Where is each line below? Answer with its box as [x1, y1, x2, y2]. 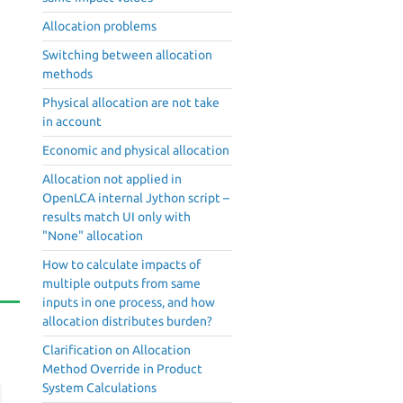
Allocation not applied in [42, 172, 182, 187]
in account [42, 114, 102, 130]
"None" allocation [42, 228, 143, 244]
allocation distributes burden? [42, 314, 212, 329]
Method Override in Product [42, 362, 202, 377]
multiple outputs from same [42, 276, 201, 291]
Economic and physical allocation [42, 143, 229, 158]
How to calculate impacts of [42, 257, 201, 273]
